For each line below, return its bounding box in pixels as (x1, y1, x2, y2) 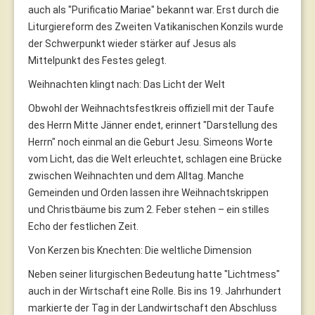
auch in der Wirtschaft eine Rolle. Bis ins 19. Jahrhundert (28, 285, 281, 297)
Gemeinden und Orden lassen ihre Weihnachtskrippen (28, 186, 269, 198)
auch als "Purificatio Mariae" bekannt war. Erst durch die (28, 4, 279, 15)
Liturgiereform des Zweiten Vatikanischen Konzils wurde (28, 20, 283, 32)
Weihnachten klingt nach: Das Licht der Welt (28, 78, 225, 90)
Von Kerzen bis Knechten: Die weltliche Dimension (28, 244, 252, 256)
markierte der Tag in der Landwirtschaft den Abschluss (28, 302, 277, 314)
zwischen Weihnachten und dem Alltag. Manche (28, 169, 244, 181)
